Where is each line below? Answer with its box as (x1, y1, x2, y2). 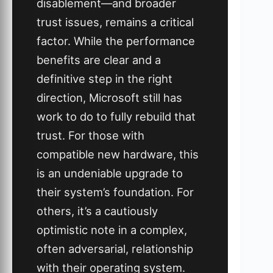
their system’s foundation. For (37, 185, 194, 199)
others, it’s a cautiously (37, 204, 158, 218)
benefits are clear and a (37, 52, 161, 66)
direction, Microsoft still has (37, 90, 182, 104)
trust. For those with (37, 128, 144, 142)
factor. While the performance (37, 34, 195, 48)
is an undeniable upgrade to (37, 166, 183, 180)
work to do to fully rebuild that (37, 109, 196, 123)
